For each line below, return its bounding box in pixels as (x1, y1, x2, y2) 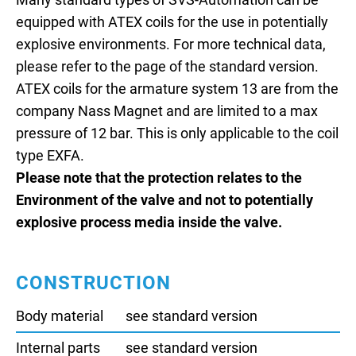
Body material (16, 308, 103, 325)
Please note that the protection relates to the (16, 170, 302, 187)
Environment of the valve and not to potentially (16, 192, 313, 209)
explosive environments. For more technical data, (16, 37, 326, 53)
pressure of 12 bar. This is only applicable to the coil (16, 126, 339, 142)
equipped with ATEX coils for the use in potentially (16, 14, 328, 31)
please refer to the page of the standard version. (16, 59, 319, 75)
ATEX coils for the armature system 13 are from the (16, 81, 339, 98)
